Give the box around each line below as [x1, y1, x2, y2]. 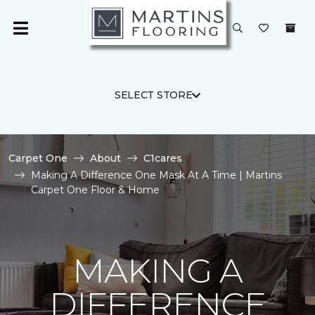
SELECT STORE [114, 89, 193, 101]
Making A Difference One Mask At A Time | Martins [31, 169, 282, 181]
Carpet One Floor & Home [31, 184, 160, 196]
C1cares [143, 152, 182, 165]
